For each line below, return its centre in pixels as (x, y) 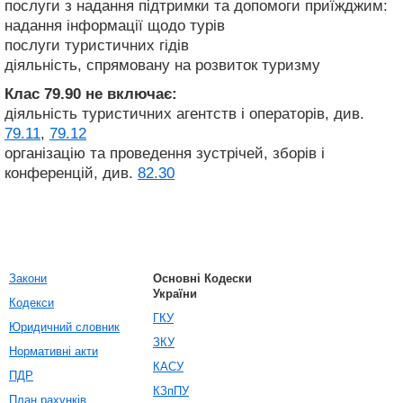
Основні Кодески (202, 278)
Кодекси (31, 303)
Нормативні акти (54, 351)
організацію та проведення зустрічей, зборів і (165, 153)
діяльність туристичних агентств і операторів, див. (184, 113)
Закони (28, 278)
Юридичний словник (64, 327)
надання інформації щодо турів (115, 25)
